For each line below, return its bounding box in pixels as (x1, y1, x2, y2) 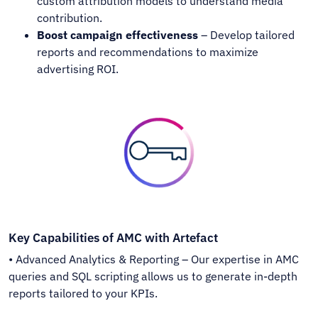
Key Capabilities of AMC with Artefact (9, 229, 219, 246)
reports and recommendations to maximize (37, 44, 259, 59)
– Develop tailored (198, 27, 295, 42)
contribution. (37, 10, 103, 25)
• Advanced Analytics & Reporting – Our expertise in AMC (9, 251, 300, 266)
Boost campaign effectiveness (37, 27, 199, 42)
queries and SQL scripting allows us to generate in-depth (9, 268, 298, 283)
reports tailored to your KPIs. (9, 285, 158, 300)
